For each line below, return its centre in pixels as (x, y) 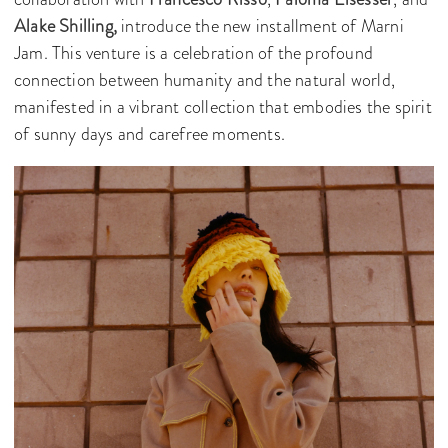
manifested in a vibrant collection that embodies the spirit (223, 107)
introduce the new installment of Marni (260, 26)
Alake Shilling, (65, 26)
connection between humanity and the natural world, (205, 80)
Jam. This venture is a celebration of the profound (194, 53)
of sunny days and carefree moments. (149, 134)
